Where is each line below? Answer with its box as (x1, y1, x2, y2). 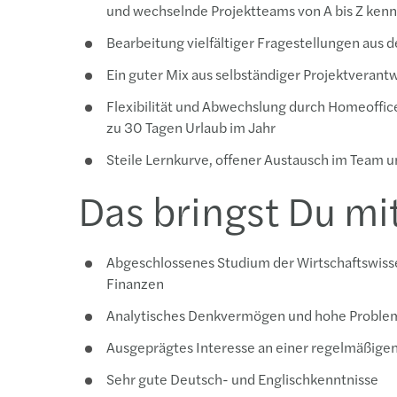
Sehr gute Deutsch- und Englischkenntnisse (106, 369, 378, 389)
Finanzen (106, 273, 164, 293)
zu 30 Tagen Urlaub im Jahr (106, 117, 276, 137)
